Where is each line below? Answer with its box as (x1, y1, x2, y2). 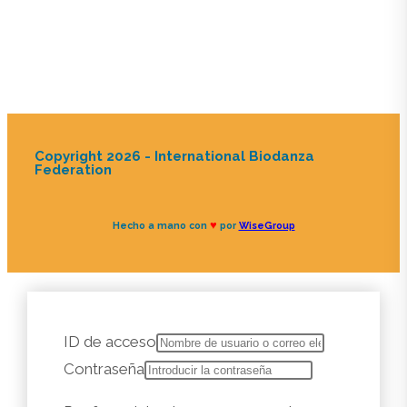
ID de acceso (63, 333, 156, 352)
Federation (35, 161, 112, 178)
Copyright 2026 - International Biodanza (35, 147, 314, 164)
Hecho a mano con (112, 219, 210, 231)
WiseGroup (238, 219, 295, 231)
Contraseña (63, 360, 144, 379)
